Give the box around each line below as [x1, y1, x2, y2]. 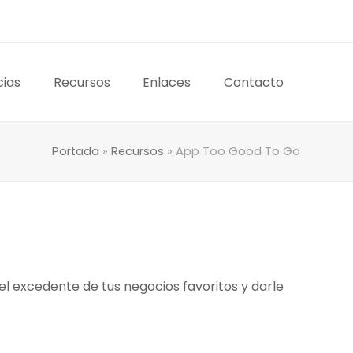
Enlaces [143, 72, 191, 91]
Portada [51, 143, 99, 159]
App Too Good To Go [175, 143, 300, 159]
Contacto [224, 72, 284, 91]
